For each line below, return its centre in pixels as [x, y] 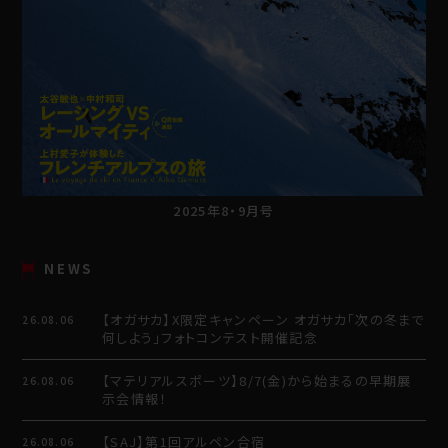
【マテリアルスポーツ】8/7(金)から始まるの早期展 [256, 380]
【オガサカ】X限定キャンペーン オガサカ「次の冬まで [263, 319]
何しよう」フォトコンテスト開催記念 [209, 337]
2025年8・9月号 [224, 211]
